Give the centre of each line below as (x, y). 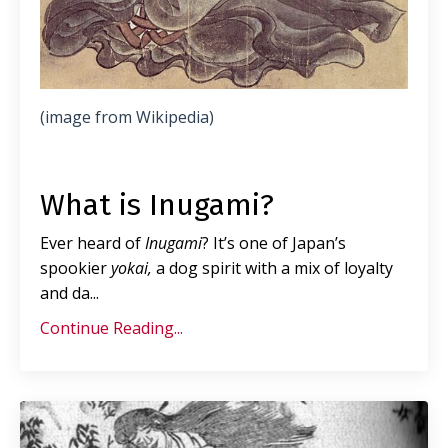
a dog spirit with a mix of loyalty (274, 268)
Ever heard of (92, 243)
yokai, (133, 268)
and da (65, 293)
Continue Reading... (111, 328)
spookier (75, 268)
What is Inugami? (157, 205)
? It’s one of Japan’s (274, 243)
